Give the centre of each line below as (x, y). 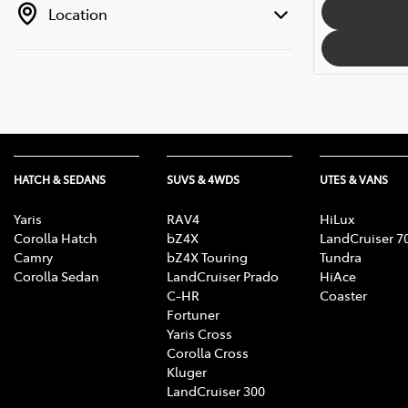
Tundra (341, 256)
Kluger (187, 371)
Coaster (343, 295)
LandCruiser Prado (223, 275)
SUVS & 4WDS (203, 179)
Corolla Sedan (56, 275)
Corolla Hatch (56, 237)
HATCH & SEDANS (60, 179)
